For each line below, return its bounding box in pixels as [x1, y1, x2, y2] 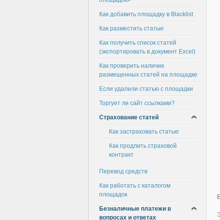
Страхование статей [99, 114, 159, 121]
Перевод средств [99, 168, 147, 175]
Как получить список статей [99, 39, 176, 46]
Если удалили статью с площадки [99, 85, 193, 92]
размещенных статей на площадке [99, 71, 197, 78]
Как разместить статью [99, 25, 164, 32]
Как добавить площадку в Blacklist [99, 11, 193, 18]
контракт [109, 151, 134, 158]
